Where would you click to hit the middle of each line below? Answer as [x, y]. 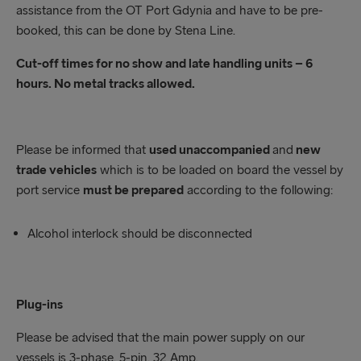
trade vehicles [56, 170]
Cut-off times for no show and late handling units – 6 [164, 63]
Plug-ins [39, 304]
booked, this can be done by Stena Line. [126, 30]
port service [50, 190]
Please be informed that [83, 149]
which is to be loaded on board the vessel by [220, 170]
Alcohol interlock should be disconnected [140, 233]
